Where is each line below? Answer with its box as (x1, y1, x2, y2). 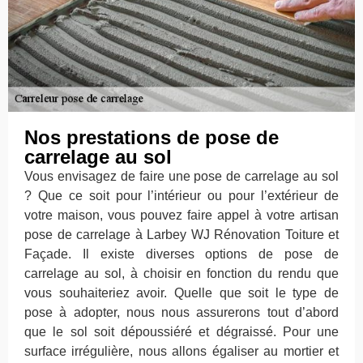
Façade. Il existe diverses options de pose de (24, 247, 339, 262)
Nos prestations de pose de (24, 126, 279, 149)
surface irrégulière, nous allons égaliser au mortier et (24, 344, 339, 359)
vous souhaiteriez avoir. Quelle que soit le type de (24, 286, 339, 301)
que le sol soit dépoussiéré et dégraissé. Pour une (24, 325, 339, 340)
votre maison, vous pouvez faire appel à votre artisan (24, 208, 339, 223)
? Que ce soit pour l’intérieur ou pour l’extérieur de (24, 189, 339, 203)
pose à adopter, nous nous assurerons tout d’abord (24, 305, 339, 320)
